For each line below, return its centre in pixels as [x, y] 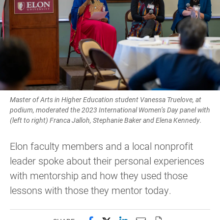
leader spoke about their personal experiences [107, 161]
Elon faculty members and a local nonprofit [101, 146]
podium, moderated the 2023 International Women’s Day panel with [110, 110]
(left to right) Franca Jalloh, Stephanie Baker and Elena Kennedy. [106, 120]
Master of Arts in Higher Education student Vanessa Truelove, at [106, 100]
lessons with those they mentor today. [91, 190]
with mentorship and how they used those [99, 176]
